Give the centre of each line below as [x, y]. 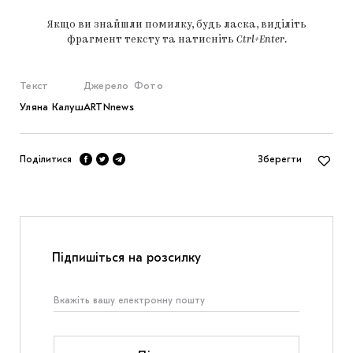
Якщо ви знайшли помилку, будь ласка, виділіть [176, 25]
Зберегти [280, 160]
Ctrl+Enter [260, 40]
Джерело [106, 86]
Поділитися [46, 160]
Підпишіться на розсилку [126, 258]
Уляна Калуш [52, 107]
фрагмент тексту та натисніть [151, 40]
